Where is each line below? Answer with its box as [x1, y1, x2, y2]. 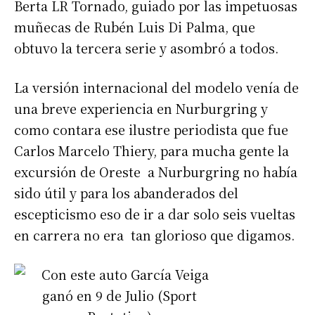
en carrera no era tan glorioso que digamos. [14, 226, 295, 245]
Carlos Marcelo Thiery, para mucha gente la [14, 141, 289, 160]
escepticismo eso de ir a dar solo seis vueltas [14, 205, 295, 224]
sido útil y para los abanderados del [14, 184, 238, 202]
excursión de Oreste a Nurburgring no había [14, 162, 297, 181]
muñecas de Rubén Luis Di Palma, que [14, 18, 255, 37]
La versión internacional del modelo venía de [14, 78, 299, 97]
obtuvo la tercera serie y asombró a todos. [14, 39, 278, 58]
